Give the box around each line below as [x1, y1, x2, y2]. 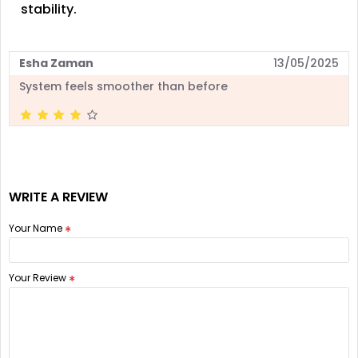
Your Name [9, 221, 62, 235]
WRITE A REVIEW [9, 187, 108, 206]
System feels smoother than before [19, 78, 228, 94]
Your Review [9, 270, 66, 284]
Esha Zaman [19, 54, 93, 71]
